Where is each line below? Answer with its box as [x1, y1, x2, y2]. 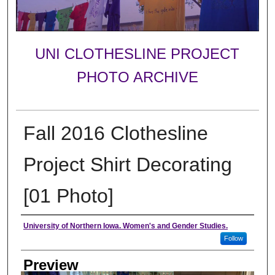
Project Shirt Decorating [23, 153, 232, 176]
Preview [23, 256, 79, 273]
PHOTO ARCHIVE [76, 69, 198, 86]
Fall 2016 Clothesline [23, 122, 208, 144]
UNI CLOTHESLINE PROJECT [35, 45, 240, 63]
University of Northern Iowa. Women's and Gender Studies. [23, 221, 228, 230]
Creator [20, 218, 69, 235]
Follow [223, 234, 243, 242]
